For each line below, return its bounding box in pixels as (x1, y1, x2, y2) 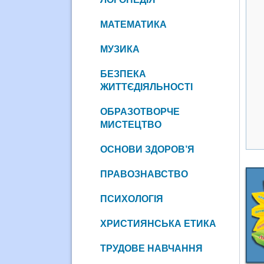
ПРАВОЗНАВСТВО (100, 169, 188, 179)
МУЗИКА (100, 44, 140, 54)
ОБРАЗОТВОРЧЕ (100, 106, 180, 117)
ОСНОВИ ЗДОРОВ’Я (100, 144, 194, 154)
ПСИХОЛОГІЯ (100, 193, 163, 204)
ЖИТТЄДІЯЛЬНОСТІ (100, 81, 193, 92)
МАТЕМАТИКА (100, 19, 167, 29)
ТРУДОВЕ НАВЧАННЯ (100, 243, 203, 253)
